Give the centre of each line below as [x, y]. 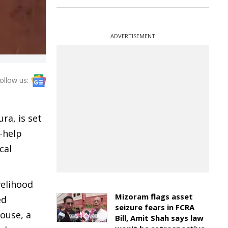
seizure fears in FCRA [155, 207]
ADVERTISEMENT [133, 36]
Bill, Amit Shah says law [159, 218]
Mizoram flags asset [154, 196]
